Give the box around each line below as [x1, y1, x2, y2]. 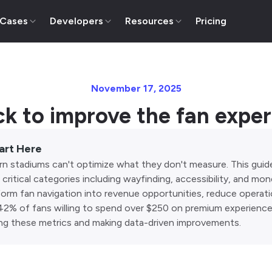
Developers [50, 15, 103, 27]
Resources [125, 15, 174, 27]
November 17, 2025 [90, 83, 182, 94]
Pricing [195, 15, 226, 27]
